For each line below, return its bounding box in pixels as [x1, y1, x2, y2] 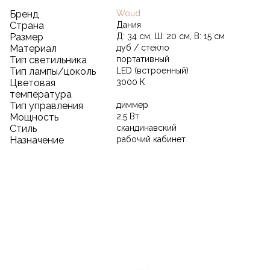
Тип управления [10, 100, 83, 112]
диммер [116, 100, 148, 110]
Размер [10, 31, 43, 43]
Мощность [10, 111, 58, 124]
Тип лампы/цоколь [10, 66, 96, 78]
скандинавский [116, 123, 177, 133]
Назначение [10, 134, 64, 146]
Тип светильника [10, 54, 87, 66]
